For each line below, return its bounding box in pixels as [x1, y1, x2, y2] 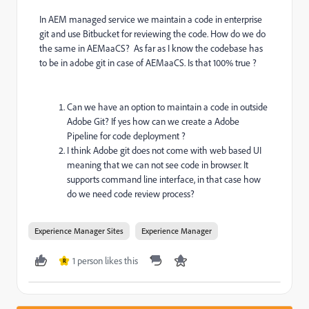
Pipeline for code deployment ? [67, 130, 186, 142]
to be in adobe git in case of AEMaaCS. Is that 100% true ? [39, 57, 257, 69]
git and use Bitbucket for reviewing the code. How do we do [39, 28, 266, 40]
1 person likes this [72, 255, 138, 267]
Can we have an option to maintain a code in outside [67, 101, 268, 113]
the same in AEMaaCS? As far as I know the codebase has [39, 42, 263, 54]
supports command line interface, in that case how [67, 173, 261, 186]
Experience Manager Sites [34, 226, 123, 236]
